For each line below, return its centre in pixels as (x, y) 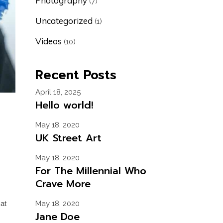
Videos (49, 41)
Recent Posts (76, 75)
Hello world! (64, 105)
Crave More (63, 184)
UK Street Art (68, 138)
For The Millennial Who (91, 171)
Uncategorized (64, 21)
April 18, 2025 (58, 92)
